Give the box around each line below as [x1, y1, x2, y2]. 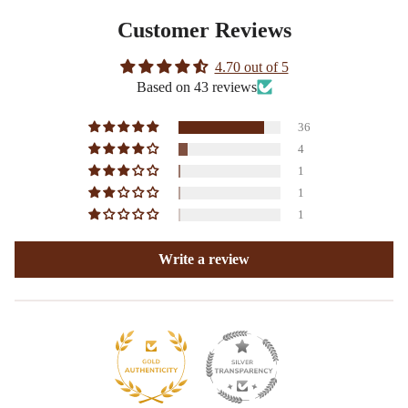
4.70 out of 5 [214, 58, 289, 75]
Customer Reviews [117, 17, 291, 42]
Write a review [158, 250, 250, 267]
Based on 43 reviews [136, 78, 257, 95]
